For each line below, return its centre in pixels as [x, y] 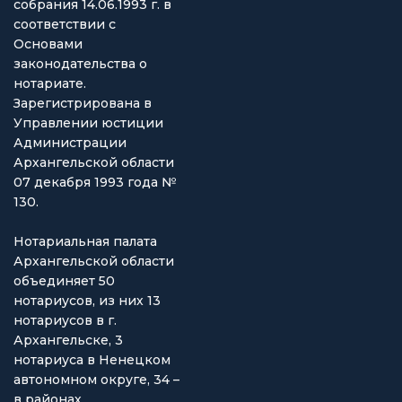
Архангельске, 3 [68, 340]
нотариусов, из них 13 [87, 300]
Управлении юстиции [88, 122]
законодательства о [80, 63]
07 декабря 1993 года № [95, 182]
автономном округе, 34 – [96, 379]
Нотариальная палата [85, 241]
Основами [48, 44]
